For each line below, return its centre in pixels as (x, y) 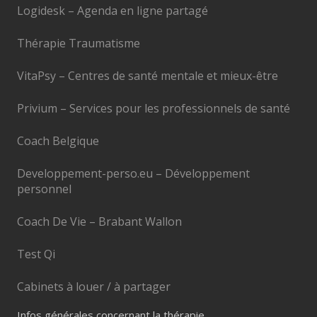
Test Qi (36, 254)
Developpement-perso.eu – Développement (133, 173)
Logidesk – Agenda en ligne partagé (113, 10)
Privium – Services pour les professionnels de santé (154, 108)
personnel (44, 189)
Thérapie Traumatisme (79, 43)
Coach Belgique (58, 140)
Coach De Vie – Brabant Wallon (99, 221)
